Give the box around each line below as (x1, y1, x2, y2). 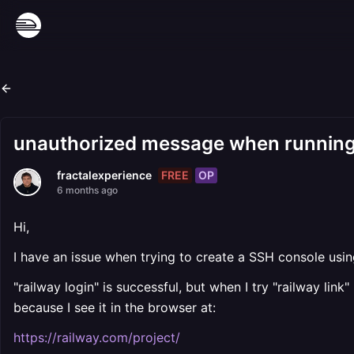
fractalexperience (57, 168, 152, 182)
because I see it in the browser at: (13, 299, 216, 315)
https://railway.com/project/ (13, 330, 180, 345)
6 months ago (57, 184, 118, 196)
